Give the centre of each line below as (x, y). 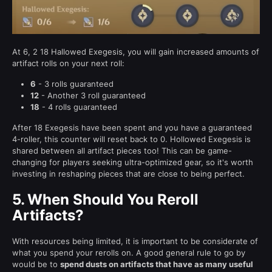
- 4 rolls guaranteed (78, 107)
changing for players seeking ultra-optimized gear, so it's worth (133, 162)
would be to (36, 264)
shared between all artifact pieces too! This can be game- (122, 150)
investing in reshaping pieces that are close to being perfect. (128, 173)
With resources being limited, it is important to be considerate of (135, 241)
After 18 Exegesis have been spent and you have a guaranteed (132, 127)
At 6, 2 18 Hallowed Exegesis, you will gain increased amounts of (136, 51)
